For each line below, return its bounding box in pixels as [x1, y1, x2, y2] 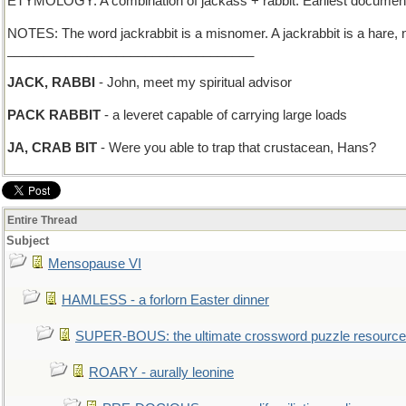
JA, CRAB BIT [7, 140, 97, 155]
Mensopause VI [48, 256, 141, 271]
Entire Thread [7, 214, 77, 227]
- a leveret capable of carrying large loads [101, 108, 347, 122]
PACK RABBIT [7, 108, 101, 122]
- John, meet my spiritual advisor [95, 75, 292, 90]
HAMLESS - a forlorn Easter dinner [62, 293, 269, 307]
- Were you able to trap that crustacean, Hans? [97, 140, 376, 155]
